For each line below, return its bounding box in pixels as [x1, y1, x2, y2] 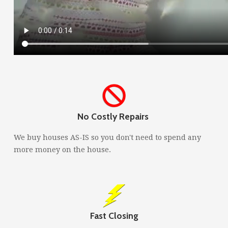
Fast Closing [90, 210, 138, 221]
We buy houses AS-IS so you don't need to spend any [13, 133, 201, 141]
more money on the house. [13, 145, 111, 154]
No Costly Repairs [77, 110, 151, 122]
